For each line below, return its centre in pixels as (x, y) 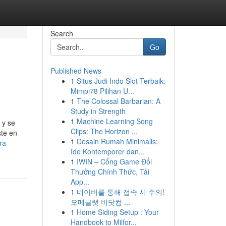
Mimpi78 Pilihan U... (102, 91)
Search (62, 33)
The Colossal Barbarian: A (118, 101)
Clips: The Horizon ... (104, 131)
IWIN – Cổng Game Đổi (114, 161)
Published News (76, 71)
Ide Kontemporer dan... (107, 151)
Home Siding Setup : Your (118, 212)
